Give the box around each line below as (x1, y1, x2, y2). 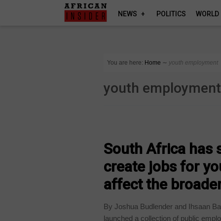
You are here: (107, 59, 144, 66)
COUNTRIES (109, 124, 142, 133)
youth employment (169, 59, 219, 66)
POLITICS (156, 10, 186, 18)
